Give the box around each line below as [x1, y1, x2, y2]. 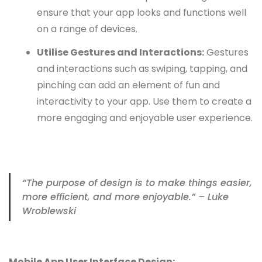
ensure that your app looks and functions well [37, 6, 246, 20]
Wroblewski [22, 204, 76, 218]
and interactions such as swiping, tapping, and [37, 62, 247, 76]
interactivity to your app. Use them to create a [37, 95, 251, 109]
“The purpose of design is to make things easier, [22, 176, 252, 190]
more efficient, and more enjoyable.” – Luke [22, 190, 229, 204]
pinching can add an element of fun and [37, 78, 220, 92]
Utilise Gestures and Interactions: [37, 46, 204, 60]
